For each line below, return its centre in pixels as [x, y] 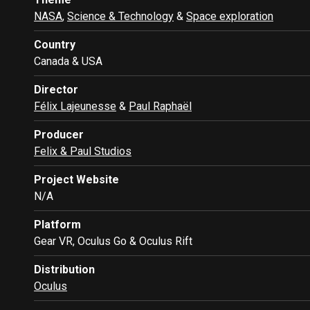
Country [55, 45]
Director [56, 90]
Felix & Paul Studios [83, 152]
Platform [57, 225]
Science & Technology [120, 17]
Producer [59, 135]
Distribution [64, 270]
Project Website [76, 180]
